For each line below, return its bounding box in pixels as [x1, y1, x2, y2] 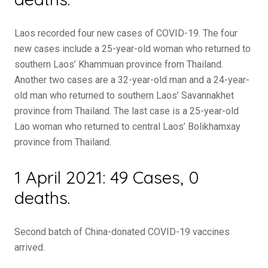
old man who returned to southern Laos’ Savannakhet [14, 90, 234, 101]
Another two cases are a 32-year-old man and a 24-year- [14, 74, 249, 86]
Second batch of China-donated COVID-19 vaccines [14, 226, 230, 237]
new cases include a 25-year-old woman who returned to [14, 43, 251, 54]
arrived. [14, 242, 45, 253]
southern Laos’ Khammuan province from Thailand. [14, 59, 223, 70]
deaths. [14, 187, 70, 208]
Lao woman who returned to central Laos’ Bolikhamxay [14, 121, 240, 132]
